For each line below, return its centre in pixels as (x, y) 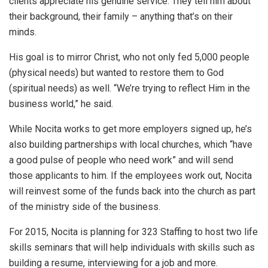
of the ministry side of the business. (85, 207)
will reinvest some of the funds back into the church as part (132, 191)
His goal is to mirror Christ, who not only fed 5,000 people (129, 57)
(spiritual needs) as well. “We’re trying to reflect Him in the (130, 89)
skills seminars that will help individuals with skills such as (132, 248)
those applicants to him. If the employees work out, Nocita (130, 176)
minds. (23, 32)
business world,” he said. (61, 104)
